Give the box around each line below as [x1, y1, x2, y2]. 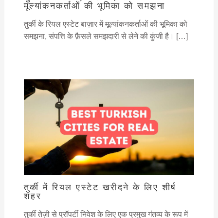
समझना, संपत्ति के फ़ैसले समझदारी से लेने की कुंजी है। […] [23, 32, 188, 41]
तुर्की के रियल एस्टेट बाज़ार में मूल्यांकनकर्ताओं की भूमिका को [23, 20, 187, 29]
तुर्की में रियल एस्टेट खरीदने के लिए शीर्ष [23, 182, 177, 193]
